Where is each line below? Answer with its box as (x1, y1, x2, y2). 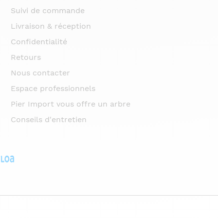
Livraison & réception (11, 21, 91, 31)
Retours (11, 52, 41, 62)
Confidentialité (11, 36, 68, 46)
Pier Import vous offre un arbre (11, 99, 131, 109)
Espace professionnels (11, 83, 96, 93)
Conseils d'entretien (11, 114, 87, 124)
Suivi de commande (11, 5, 85, 15)
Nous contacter (11, 68, 71, 77)
